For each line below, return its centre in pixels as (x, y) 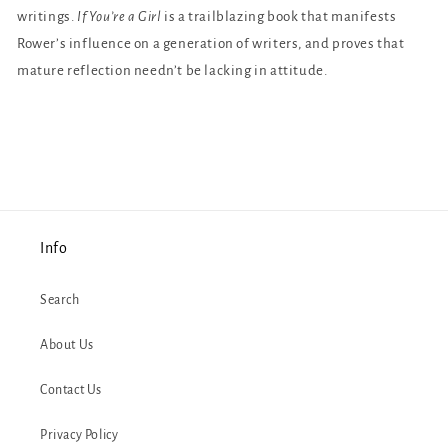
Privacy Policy (79, 435)
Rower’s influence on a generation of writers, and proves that (211, 43)
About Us (67, 345)
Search (60, 300)
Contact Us (71, 390)
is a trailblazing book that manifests (279, 16)
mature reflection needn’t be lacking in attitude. (172, 70)
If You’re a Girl (119, 16)
